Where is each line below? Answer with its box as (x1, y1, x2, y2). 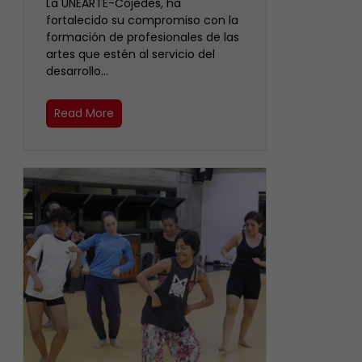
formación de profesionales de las (46, 28, 239, 45)
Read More (54, 104, 114, 121)
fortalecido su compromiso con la (46, 11, 238, 28)
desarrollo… (46, 62, 108, 79)
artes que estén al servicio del (46, 45, 215, 62)
